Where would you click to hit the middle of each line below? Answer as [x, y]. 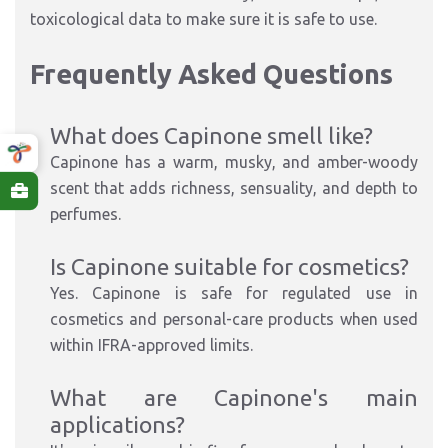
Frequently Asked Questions [211, 74]
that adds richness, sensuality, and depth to [253, 188]
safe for [241, 293]
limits [228, 345]
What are [132, 397]
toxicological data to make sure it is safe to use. [203, 19]
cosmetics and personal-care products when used [234, 319]
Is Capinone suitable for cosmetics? [229, 266]
